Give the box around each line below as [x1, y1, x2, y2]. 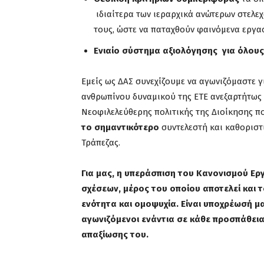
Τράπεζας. [81, 137, 120, 148]
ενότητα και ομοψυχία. [81, 199, 179, 209]
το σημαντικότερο [81, 122, 161, 133]
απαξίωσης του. [81, 229, 148, 240]
